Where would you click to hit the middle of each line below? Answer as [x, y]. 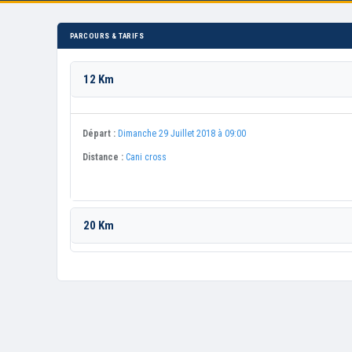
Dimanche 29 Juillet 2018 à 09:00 [182, 134]
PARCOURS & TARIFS [107, 36]
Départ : [99, 134]
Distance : [103, 157]
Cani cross [146, 157]
